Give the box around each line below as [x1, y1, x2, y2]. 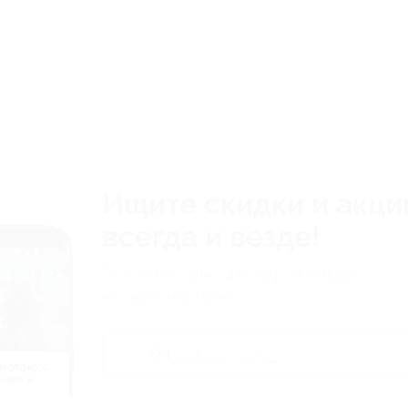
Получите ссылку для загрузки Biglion [102, 266, 362, 283]
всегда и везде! [102, 219, 321, 254]
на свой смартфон [102, 288, 229, 305]
